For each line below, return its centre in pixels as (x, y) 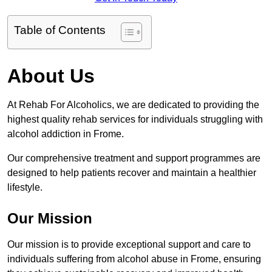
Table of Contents (60, 30)
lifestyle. (25, 188)
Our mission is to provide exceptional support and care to (129, 245)
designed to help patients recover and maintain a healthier (132, 173)
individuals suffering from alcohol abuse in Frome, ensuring (134, 259)
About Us (51, 76)
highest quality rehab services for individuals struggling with (135, 120)
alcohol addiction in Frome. (67, 134)
